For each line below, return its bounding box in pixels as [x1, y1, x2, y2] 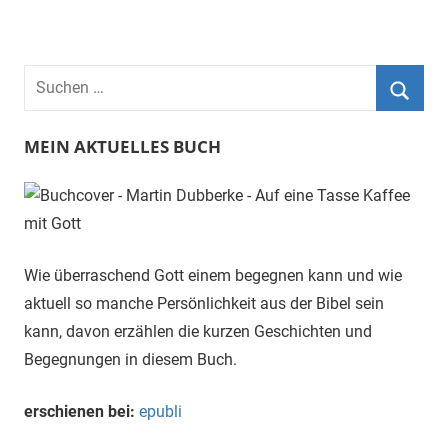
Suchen [23, 67, 76, 87]
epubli [139, 401, 182, 421]
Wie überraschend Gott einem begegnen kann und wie [24, 265, 402, 285]
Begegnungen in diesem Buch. [24, 349, 237, 369]
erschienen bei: [24, 401, 135, 421]
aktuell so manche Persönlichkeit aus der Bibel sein [24, 293, 384, 313]
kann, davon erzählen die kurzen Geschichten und [24, 321, 372, 341]
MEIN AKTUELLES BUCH [24, 134, 221, 158]
